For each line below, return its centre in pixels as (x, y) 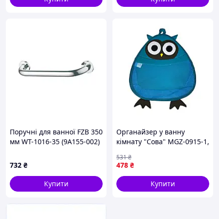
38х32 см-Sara (140, 151)
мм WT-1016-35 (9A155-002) (55, 142)
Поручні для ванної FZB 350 (56, 132)
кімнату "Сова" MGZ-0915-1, (163, 142)
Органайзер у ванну (151, 132)
